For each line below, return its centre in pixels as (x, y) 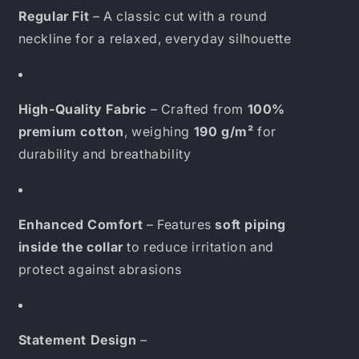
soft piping (251, 224)
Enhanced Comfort (81, 224)
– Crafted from (197, 109)
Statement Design (77, 340)
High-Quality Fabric (82, 109)
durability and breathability (105, 154)
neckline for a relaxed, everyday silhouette (155, 38)
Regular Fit (54, 16)
